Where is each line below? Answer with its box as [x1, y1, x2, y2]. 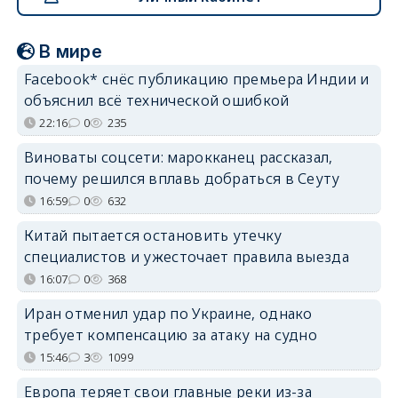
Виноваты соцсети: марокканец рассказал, [23, 147, 333, 167]
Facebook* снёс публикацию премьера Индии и [23, 68, 370, 89]
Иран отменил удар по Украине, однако [23, 303, 313, 323]
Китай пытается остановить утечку [23, 225, 283, 245]
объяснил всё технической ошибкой [23, 90, 290, 110]
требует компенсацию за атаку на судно [23, 324, 318, 345]
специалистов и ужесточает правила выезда [23, 246, 349, 267]
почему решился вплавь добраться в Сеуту [23, 168, 340, 188]
